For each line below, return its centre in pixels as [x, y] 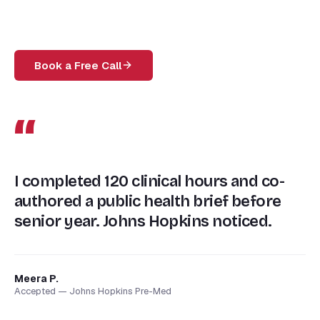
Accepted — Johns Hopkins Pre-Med [93, 291]
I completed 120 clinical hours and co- [150, 181]
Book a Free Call [78, 65]
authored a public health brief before [148, 201]
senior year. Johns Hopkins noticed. [143, 221]
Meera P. [36, 278]
